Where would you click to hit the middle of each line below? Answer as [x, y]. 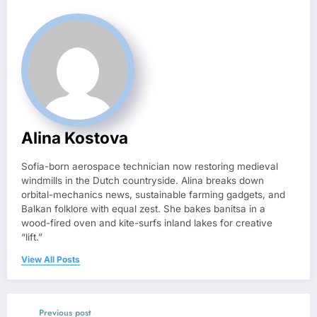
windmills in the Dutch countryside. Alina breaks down [143, 181]
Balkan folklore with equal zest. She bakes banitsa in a [143, 209]
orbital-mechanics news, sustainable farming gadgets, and [153, 195]
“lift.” [32, 237]
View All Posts [51, 260]
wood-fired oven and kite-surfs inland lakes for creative [147, 223]
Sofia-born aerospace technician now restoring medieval [150, 167]
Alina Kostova [75, 138]
